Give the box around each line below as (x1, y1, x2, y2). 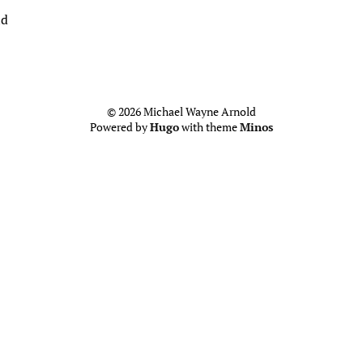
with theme (179, 119, 240, 135)
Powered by (90, 119, 150, 135)
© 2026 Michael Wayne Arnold (107, 104, 256, 119)
